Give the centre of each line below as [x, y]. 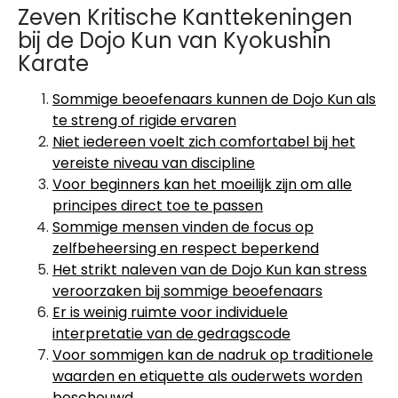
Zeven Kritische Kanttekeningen [185, 17]
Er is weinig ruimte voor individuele [170, 312]
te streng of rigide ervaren [144, 120]
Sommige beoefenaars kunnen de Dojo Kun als [214, 99]
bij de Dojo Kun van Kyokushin [175, 40]
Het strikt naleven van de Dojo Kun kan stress [210, 270]
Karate [53, 64]
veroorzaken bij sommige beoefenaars [187, 291]
